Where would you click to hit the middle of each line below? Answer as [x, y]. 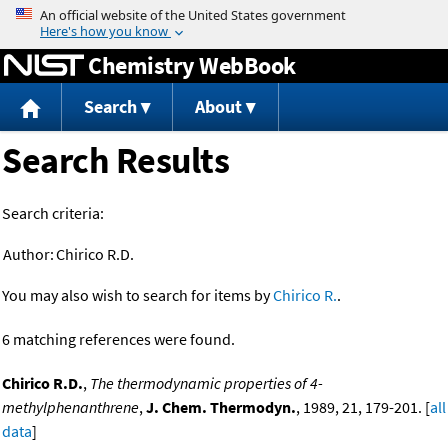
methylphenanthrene [70, 407]
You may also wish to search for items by [137, 295]
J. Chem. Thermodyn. [221, 407]
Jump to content [224, 14]
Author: [28, 254]
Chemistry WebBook [192, 65]
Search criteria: [53, 213]
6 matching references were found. [118, 339]
